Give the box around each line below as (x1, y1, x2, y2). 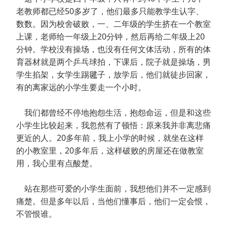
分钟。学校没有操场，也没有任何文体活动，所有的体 (16, 44, 211, 55)
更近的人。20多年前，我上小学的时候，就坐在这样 (16, 132, 204, 144)
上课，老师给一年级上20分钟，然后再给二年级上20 (16, 31, 205, 43)
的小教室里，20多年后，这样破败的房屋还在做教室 (16, 145, 204, 157)
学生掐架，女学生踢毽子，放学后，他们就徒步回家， (16, 69, 211, 81)
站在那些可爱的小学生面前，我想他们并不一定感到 (16, 183, 211, 195)
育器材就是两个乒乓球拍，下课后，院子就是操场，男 (16, 56, 211, 68)
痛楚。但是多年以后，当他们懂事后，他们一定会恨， (16, 196, 211, 207)
